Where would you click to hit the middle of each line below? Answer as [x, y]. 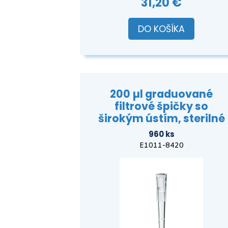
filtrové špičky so [161, 106]
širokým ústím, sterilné [161, 119]
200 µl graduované [161, 94]
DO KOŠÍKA [161, 29]
